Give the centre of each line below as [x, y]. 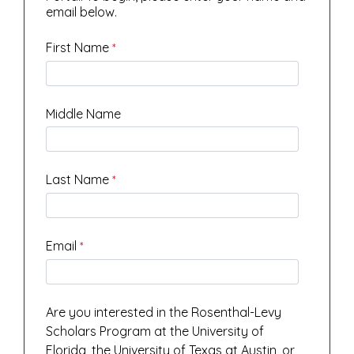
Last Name [78, 180]
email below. [82, 12]
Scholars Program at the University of [155, 331]
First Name [78, 48]
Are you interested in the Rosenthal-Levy [164, 313]
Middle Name [84, 114]
